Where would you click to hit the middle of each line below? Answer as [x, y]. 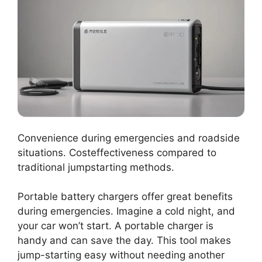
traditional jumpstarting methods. [96, 167]
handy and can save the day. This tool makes [124, 241]
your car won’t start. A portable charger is [116, 226]
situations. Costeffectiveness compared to [117, 152]
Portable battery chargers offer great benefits [125, 197]
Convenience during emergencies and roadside [129, 138]
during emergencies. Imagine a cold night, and [126, 211]
